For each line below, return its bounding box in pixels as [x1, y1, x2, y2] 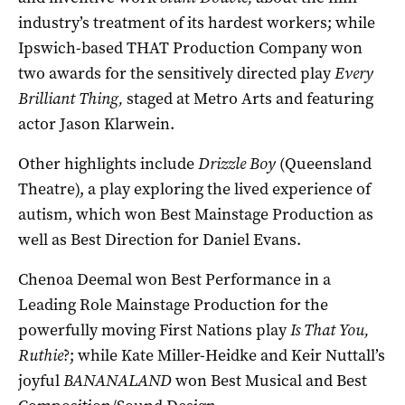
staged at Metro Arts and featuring [123, 87, 373, 109]
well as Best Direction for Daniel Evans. [18, 228, 301, 250]
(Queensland [279, 152, 372, 174]
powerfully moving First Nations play [18, 318, 290, 341]
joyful [18, 369, 63, 391]
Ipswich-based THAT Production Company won [18, 36, 363, 59]
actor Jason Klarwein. [18, 112, 174, 135]
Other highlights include [18, 152, 198, 174]
